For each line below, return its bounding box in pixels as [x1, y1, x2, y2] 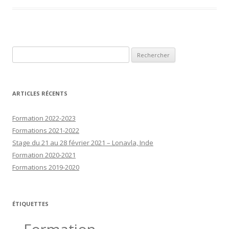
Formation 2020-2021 [12, 150, 76, 159]
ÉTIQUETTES [12, 199, 49, 208]
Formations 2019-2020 [12, 162, 79, 172]
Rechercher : [12, 47, 51, 57]
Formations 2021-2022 [12, 125, 79, 135]
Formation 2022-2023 [12, 113, 76, 123]
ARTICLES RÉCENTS [12, 89, 67, 97]
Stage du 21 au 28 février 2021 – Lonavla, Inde [12, 138, 153, 147]
